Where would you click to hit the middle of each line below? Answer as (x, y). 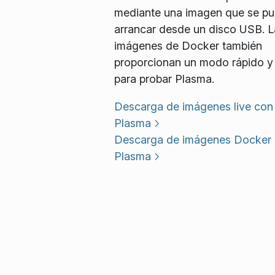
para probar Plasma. (164, 79)
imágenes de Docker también (188, 45)
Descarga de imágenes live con (193, 106)
